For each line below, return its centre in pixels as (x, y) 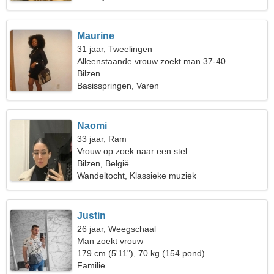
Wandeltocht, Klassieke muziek (137, 176)
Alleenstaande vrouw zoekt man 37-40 (152, 61)
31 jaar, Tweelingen (115, 49)
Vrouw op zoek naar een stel (132, 151)
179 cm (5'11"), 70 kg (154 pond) (141, 253)
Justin (92, 216)
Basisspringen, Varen (118, 86)
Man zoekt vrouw (110, 241)
